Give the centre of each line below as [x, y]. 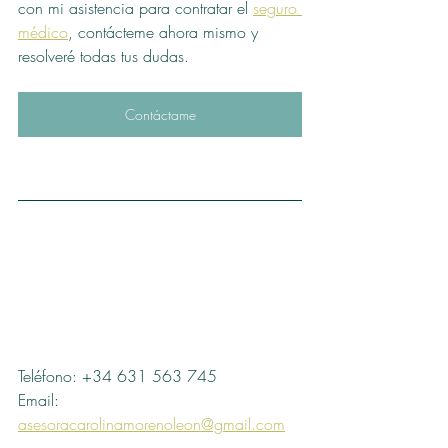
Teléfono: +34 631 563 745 [117, 376]
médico [43, 32]
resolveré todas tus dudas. [103, 56]
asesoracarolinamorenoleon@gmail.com [151, 424]
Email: [41, 400]
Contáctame [160, 115]
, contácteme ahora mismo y [165, 32]
